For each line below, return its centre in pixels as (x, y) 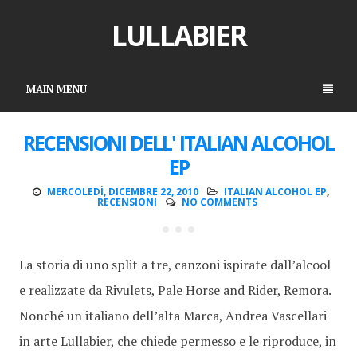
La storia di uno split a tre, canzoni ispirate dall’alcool (175, 265)
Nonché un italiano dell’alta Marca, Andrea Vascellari (173, 316)
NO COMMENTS (220, 202)
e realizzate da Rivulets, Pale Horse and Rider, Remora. (175, 290)
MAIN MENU (56, 89)
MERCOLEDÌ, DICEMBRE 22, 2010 (122, 192)
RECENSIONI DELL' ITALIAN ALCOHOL (178, 143)
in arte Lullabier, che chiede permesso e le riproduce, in (178, 341)
